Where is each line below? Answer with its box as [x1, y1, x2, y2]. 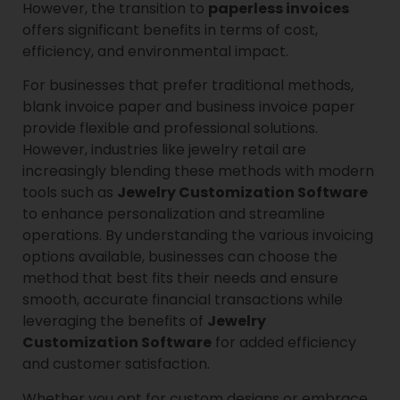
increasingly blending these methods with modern [22, 161, 374, 182]
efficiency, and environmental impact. [22, 40, 288, 62]
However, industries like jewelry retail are [22, 139, 306, 161]
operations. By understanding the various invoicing [22, 225, 373, 246]
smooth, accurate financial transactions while [22, 289, 343, 311]
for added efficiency [212, 332, 356, 354]
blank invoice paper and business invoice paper [22, 96, 355, 118]
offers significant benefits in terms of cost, [22, 19, 318, 40]
